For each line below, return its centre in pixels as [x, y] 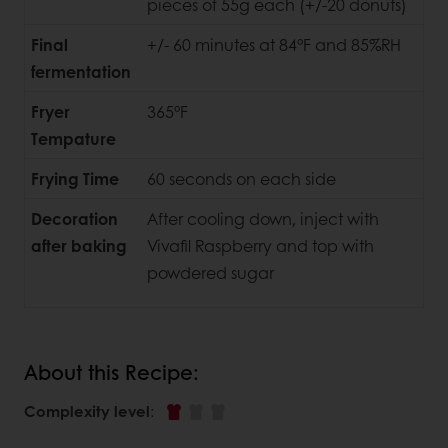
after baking [79, 245]
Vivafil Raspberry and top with [260, 245]
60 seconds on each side [241, 178]
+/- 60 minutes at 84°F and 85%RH [274, 44]
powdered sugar [210, 272]
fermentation [81, 71]
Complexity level [87, 411]
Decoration [74, 218]
